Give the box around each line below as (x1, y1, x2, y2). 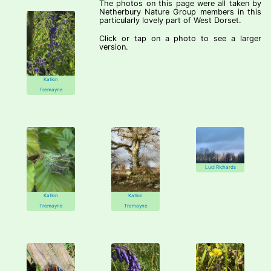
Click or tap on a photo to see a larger (99, 34, 261, 43)
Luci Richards (204, 164, 236, 170)
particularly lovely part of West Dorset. (99, 16, 241, 25)
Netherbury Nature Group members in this (99, 7, 261, 16)
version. (99, 42, 128, 51)
